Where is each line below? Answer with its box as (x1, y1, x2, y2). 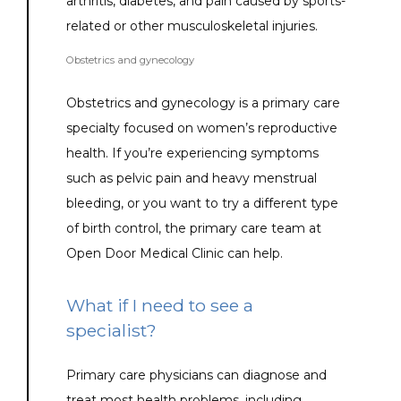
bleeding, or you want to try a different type (66, 195, 338, 212)
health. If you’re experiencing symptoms (66, 145, 319, 162)
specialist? (66, 320, 157, 342)
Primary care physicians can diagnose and (66, 367, 327, 384)
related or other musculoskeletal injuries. (66, 17, 318, 34)
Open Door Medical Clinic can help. (66, 245, 283, 262)
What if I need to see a (66, 294, 253, 317)
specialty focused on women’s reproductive (66, 120, 337, 137)
